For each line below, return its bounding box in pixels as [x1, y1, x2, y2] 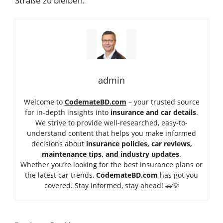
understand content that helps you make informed [27, 128, 196, 138]
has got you [158, 170, 198, 180]
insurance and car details [111, 108, 196, 117]
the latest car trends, [25, 170, 96, 180]
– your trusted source [126, 97, 200, 107]
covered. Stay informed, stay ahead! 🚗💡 [44, 181, 179, 191]
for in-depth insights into [25, 108, 111, 117]
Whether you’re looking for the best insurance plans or [20, 160, 203, 170]
